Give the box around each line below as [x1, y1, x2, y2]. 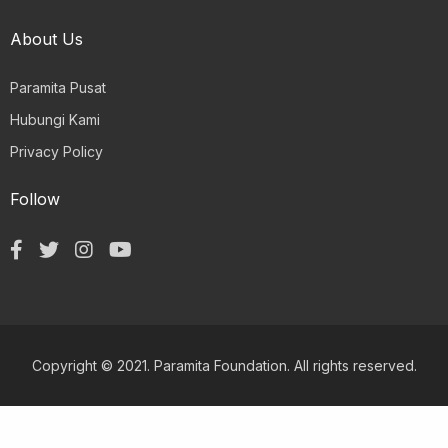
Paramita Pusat [10, 78, 106, 96]
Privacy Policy [10, 142, 103, 160]
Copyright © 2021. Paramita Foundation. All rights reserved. [31, 356, 417, 374]
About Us [10, 28, 83, 49]
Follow [10, 188, 60, 209]
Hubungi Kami [10, 110, 100, 128]
